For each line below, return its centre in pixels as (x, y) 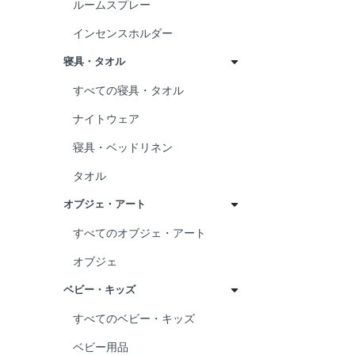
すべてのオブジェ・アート (139, 233)
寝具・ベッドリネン (123, 147)
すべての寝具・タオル (128, 90)
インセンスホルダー (123, 33)
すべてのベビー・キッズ (134, 319)
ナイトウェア (106, 119)
